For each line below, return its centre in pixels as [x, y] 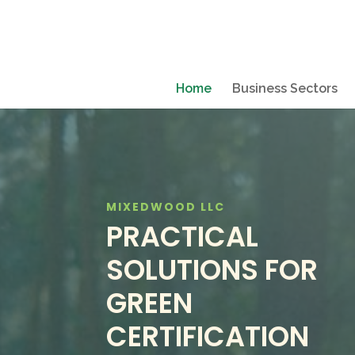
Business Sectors [285, 88]
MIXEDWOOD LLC [166, 206]
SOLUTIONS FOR [212, 269]
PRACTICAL [183, 236]
